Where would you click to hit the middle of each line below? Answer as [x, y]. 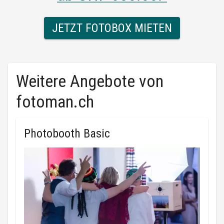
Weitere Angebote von [90, 81]
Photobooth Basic [67, 134]
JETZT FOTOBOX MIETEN [112, 28]
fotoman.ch [55, 101]
